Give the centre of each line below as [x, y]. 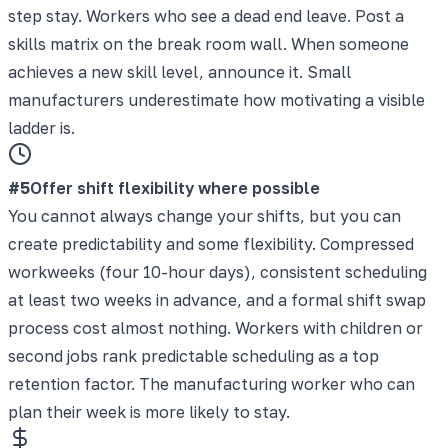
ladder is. [41, 127]
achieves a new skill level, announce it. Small [179, 71]
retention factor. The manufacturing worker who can [211, 383]
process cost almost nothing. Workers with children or [215, 327]
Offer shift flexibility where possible [175, 187]
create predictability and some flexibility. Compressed [211, 243]
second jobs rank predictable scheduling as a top [193, 355]
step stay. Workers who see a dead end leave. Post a [206, 15]
